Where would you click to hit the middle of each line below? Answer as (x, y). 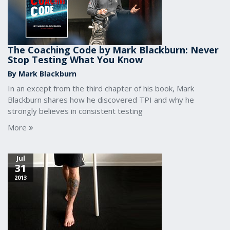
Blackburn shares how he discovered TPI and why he (101, 100)
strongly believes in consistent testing (75, 111)
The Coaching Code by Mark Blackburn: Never (113, 50)
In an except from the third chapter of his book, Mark (101, 88)
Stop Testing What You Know (75, 60)
